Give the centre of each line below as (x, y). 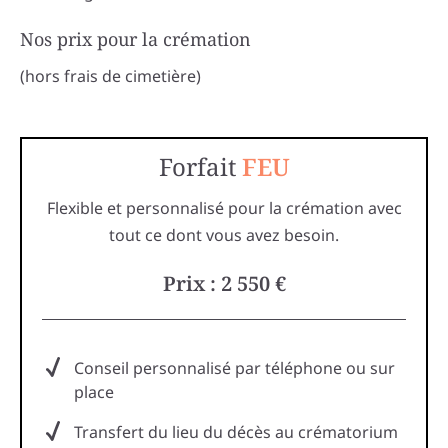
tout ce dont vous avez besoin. (224, 235)
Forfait (200, 167)
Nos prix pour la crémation (135, 39)
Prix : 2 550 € (224, 284)
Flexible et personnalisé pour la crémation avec (224, 208)
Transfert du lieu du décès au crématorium (236, 432)
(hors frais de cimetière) (110, 76)
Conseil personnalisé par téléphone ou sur (234, 368)
